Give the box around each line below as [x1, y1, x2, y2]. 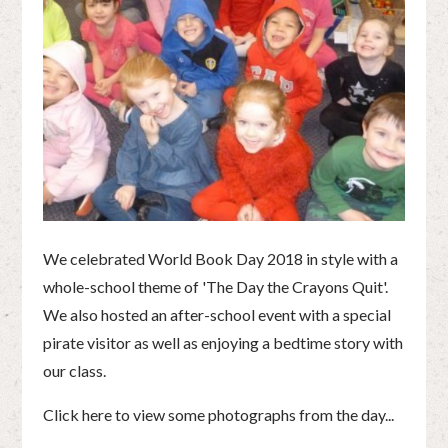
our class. [42, 360, 106, 380]
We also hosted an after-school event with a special [42, 304, 391, 324]
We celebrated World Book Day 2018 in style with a [42, 248, 398, 268]
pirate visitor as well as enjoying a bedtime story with [42, 332, 403, 352]
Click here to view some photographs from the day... [42, 404, 394, 424]
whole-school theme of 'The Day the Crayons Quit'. [42, 276, 388, 296]
